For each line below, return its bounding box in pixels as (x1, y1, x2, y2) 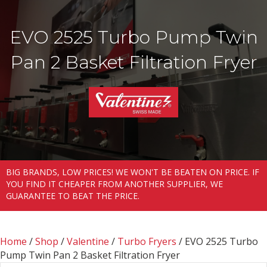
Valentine (67, 235, 109, 249)
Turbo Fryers (117, 235, 176, 249)
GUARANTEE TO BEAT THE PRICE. (6, 190, 139, 202)
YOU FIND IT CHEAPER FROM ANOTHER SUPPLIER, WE (6, 178, 223, 190)
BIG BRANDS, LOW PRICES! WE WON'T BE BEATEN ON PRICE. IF (6, 166, 259, 178)
